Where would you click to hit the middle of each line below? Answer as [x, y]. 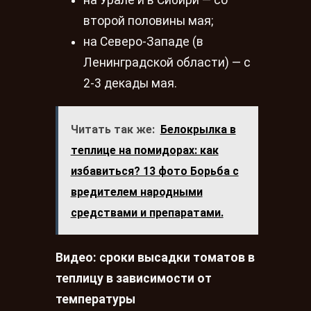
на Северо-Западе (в [143, 42]
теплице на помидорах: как [144, 150]
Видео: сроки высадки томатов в [155, 257]
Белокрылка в [198, 129]
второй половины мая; [148, 21]
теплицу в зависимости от [134, 278]
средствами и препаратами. [147, 212]
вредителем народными [136, 192]
